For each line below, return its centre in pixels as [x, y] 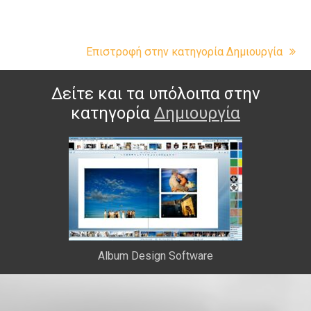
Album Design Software [155, 256]
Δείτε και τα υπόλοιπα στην [155, 94]
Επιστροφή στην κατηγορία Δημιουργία [185, 52]
